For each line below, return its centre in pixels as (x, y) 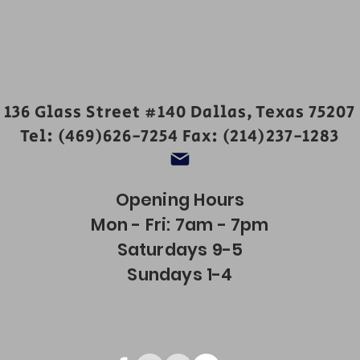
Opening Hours (180, 199)
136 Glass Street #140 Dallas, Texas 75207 (180, 112)
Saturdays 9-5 (180, 249)
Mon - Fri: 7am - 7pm (180, 224)
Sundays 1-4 (180, 274)
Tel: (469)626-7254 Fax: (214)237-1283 (180, 136)
